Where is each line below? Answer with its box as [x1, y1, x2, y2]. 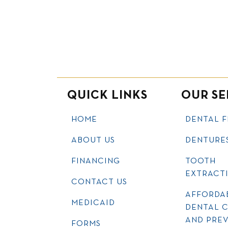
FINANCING [71, 157, 120, 165]
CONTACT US [71, 178, 127, 186]
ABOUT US [71, 136, 115, 144]
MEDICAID [71, 199, 115, 207]
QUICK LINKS [67, 90, 148, 101]
